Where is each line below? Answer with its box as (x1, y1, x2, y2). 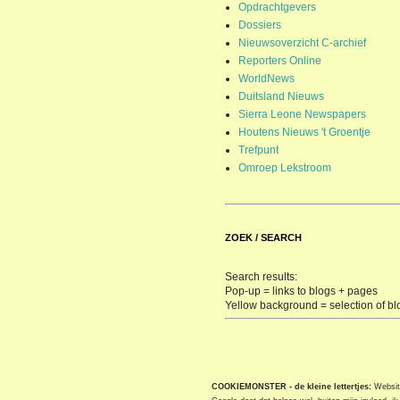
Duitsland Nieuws (238, 90, 324, 103)
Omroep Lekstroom (238, 162, 331, 174)
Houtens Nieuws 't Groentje (238, 126, 371, 138)
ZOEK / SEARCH (225, 232, 302, 243)
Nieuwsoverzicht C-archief (238, 37, 366, 49)
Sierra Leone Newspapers (238, 108, 366, 121)
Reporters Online (238, 54, 321, 67)
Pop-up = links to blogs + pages (225, 285, 378, 297)
